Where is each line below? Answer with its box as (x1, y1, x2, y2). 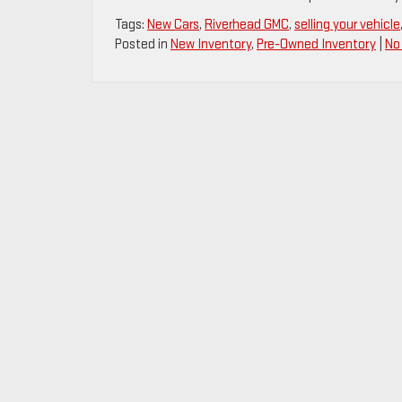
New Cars (147, 16, 199, 33)
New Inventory (170, 36, 251, 53)
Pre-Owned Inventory (257, 36, 376, 53)
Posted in (115, 36, 170, 53)
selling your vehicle (294, 16, 400, 33)
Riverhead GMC (205, 16, 289, 33)
